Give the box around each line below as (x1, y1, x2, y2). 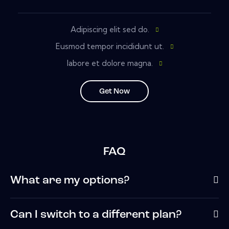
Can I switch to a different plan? (10, 209, 181, 221)
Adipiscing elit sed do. (70, 25, 149, 35)
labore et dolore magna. (66, 58, 153, 68)
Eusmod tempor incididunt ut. (55, 41, 164, 52)
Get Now (99, 88, 130, 96)
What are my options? (10, 175, 129, 187)
